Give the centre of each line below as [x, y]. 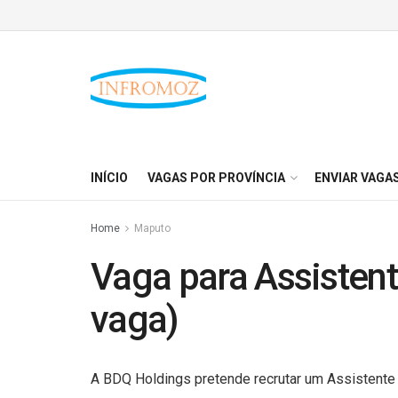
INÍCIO [109, 178]
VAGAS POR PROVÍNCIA [216, 178]
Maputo [152, 228]
